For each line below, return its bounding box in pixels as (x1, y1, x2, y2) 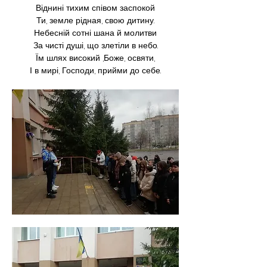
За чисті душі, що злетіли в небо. (33, 39, 158, 51)
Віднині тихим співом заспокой (36, 2, 155, 14)
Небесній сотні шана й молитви (34, 27, 157, 39)
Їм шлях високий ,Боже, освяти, (36, 52, 155, 64)
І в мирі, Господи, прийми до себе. (30, 64, 161, 76)
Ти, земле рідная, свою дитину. (36, 14, 154, 26)
